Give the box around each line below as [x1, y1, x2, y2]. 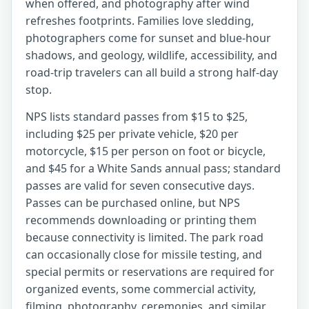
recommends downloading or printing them [26, 212, 257, 228]
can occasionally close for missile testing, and [26, 247, 262, 262]
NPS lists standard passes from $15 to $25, [26, 109, 248, 124]
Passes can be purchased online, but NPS [26, 195, 240, 210]
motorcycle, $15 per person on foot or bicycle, [26, 143, 266, 159]
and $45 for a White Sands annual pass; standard [26, 161, 281, 176]
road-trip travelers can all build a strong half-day [26, 65, 278, 80]
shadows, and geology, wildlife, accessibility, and [26, 48, 277, 63]
